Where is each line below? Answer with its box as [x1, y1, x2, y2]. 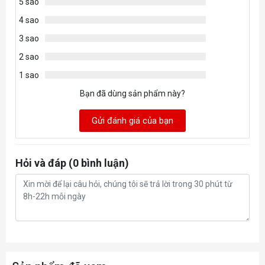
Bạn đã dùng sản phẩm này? [80, 88, 185, 98]
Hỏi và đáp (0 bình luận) [15, 157, 129, 169]
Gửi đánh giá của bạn [92, 115, 173, 126]
